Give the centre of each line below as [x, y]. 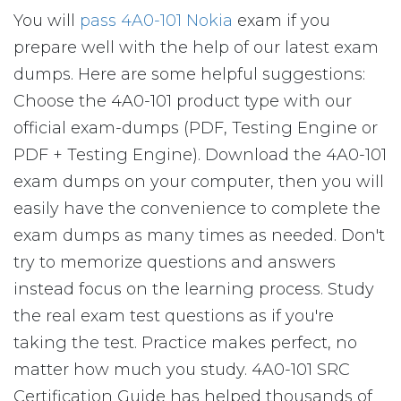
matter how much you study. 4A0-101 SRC [182, 370]
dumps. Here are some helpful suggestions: [189, 74]
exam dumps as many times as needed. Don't [199, 235]
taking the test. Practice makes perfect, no [185, 343]
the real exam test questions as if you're [174, 316]
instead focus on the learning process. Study [194, 289]
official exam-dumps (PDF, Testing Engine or [196, 128]
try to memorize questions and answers [175, 262]
